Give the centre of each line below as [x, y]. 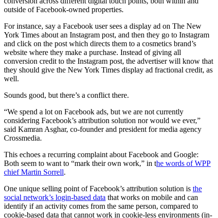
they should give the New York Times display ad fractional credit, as [108, 70]
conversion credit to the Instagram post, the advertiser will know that [109, 61]
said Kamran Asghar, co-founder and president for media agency [103, 129]
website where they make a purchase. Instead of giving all [92, 52]
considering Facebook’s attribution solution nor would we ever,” [102, 120]
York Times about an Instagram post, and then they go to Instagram [107, 35]
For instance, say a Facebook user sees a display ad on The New [103, 26]
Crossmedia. [23, 138]
